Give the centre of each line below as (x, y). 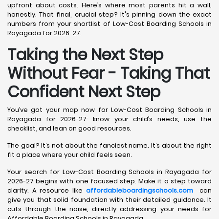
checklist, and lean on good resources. (69, 128)
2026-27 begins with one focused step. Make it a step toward (109, 181)
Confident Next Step (84, 92)
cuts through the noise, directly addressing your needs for (109, 209)
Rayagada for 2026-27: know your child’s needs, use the (109, 119)
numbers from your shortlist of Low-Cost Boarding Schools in (109, 24)
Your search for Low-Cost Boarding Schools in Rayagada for (109, 172)
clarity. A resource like (47, 190)
